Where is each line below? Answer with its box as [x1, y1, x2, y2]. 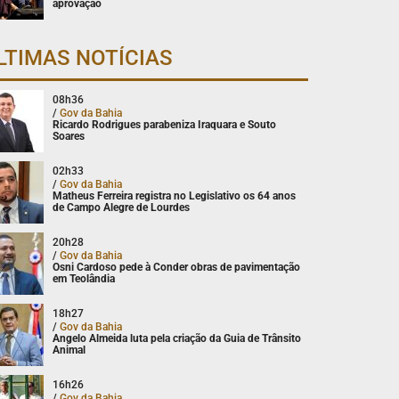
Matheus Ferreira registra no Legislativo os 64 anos [53, 189, 297, 202]
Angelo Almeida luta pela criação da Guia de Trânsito [53, 331, 302, 345]
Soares [53, 129, 85, 142]
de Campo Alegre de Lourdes [53, 200, 191, 214]
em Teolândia [53, 272, 116, 285]
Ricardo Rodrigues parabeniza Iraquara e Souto [53, 118, 277, 131]
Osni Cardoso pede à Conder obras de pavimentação [53, 260, 301, 273]
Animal [53, 343, 86, 356]
